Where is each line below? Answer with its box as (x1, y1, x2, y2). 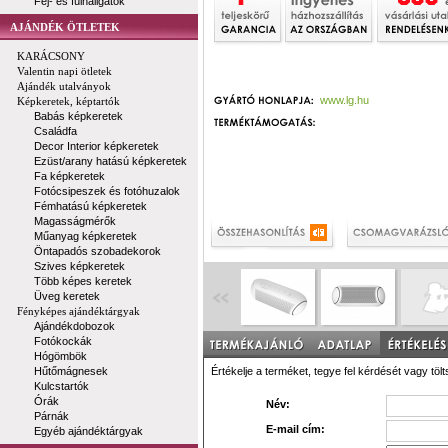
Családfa (34, 125, 77, 137)
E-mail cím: (266, 423, 325, 435)
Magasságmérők (34, 215, 116, 227)
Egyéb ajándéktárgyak (34, 425, 143, 437)
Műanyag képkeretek (34, 230, 137, 242)
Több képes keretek (34, 275, 132, 287)
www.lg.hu (320, 94, 369, 106)
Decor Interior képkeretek (34, 140, 159, 152)
